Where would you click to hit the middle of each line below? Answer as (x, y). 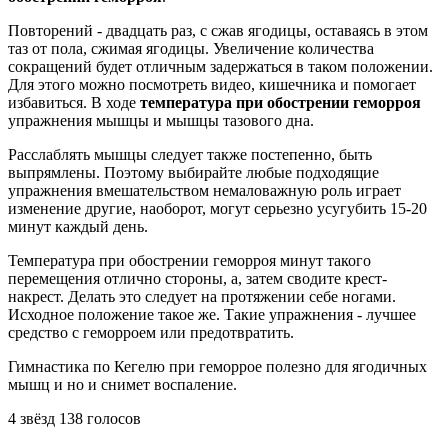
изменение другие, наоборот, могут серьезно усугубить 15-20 (217, 208)
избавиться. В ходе (74, 102)
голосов (112, 418)
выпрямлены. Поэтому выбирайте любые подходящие (193, 172)
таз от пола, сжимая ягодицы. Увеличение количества (191, 48)
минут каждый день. (78, 226)
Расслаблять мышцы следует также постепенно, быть (190, 154)
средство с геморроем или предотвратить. (151, 332)
